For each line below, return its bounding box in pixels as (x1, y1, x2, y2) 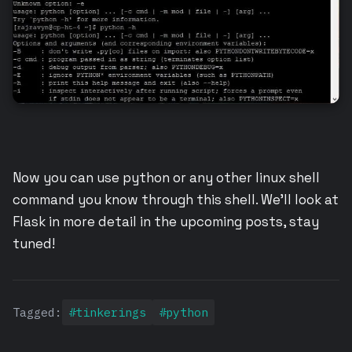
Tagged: (13, 304, 62, 320)
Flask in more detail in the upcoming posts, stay (13, 212, 319, 230)
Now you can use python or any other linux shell (13, 168, 320, 186)
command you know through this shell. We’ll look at (13, 190, 339, 208)
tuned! (13, 234, 55, 252)
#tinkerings (68, 304, 146, 320)
